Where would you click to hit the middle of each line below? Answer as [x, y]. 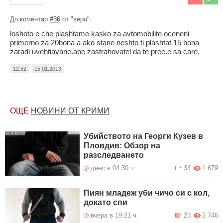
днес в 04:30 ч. [113, 168]
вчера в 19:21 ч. [115, 216]
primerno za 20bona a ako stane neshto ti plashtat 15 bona [105, 43]
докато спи [106, 203]
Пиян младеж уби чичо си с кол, [147, 193]
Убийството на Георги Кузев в [144, 136]
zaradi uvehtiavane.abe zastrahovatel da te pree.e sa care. [105, 52]
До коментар [30, 19]
